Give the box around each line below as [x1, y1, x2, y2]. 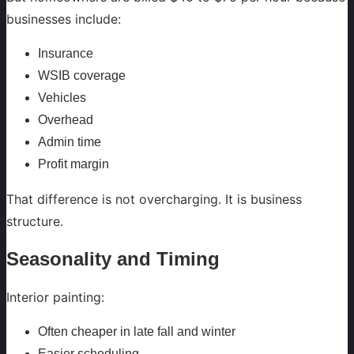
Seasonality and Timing [6, 248, 220, 270]
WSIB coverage [38, 69, 126, 83]
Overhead [38, 113, 93, 127]
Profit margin [38, 157, 109, 171]
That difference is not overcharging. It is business [6, 191, 302, 208]
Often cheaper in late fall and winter [38, 325, 235, 339]
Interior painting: [6, 289, 104, 306]
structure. [6, 213, 63, 230]
